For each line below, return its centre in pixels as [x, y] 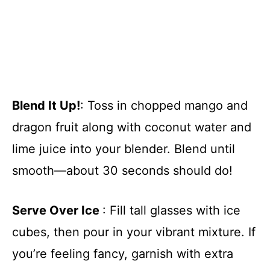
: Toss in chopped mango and [164, 106]
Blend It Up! [46, 106]
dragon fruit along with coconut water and [132, 127]
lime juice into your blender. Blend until [124, 149]
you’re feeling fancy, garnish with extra [123, 254]
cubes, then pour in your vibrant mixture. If [134, 232]
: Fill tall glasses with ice [171, 211]
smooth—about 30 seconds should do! [122, 171]
